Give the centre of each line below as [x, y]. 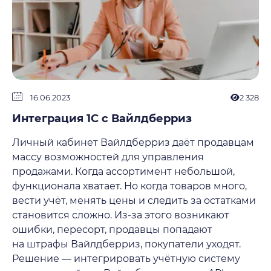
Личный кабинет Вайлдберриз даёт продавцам [133, 142]
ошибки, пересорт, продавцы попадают [112, 230]
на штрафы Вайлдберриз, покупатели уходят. [126, 244]
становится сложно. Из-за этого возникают [121, 215]
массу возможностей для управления [108, 157]
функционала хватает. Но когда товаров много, [129, 186]
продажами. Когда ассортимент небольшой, [123, 171]
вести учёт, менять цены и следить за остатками [134, 201]
